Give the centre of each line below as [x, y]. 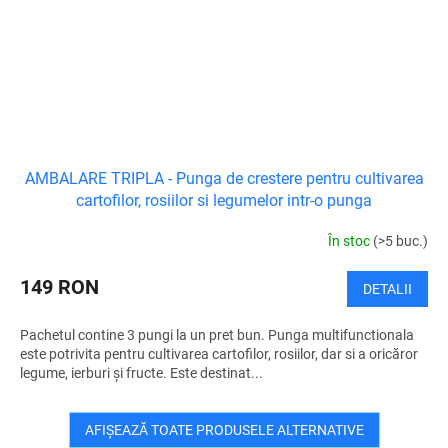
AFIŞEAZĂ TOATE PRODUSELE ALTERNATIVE [224, 429]
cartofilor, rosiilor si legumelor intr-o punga [224, 200]
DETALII [387, 288]
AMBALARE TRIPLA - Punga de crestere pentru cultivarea [224, 178]
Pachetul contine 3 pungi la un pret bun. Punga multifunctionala [217, 334]
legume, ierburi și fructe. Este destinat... [141, 372]
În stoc [350, 241]
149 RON [59, 286]
